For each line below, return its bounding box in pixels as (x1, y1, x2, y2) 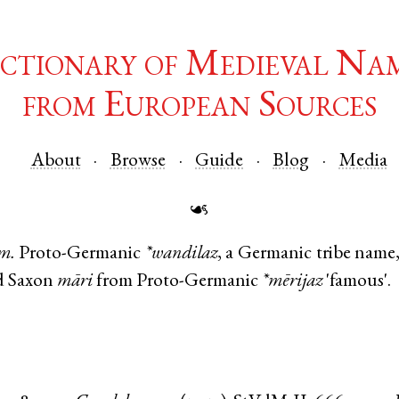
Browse (110, 151, 166, 171)
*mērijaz (262, 273, 323, 292)
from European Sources (22, 89, 377, 127)
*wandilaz (144, 245, 217, 265)
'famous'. (322, 273, 392, 292)
